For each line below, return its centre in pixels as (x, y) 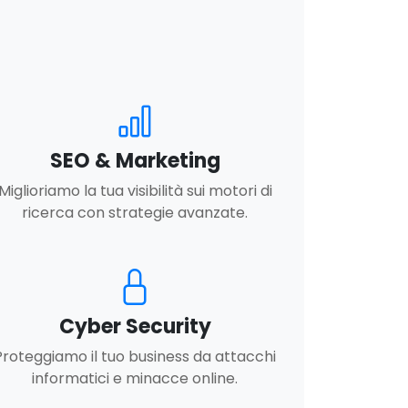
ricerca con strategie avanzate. (135, 213)
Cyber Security (135, 327)
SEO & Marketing (135, 161)
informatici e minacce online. (135, 379)
